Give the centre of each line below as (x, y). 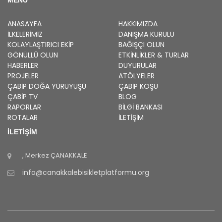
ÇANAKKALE (69, 155)
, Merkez (36, 155)
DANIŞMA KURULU (146, 34)
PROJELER (23, 76)
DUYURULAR (138, 65)
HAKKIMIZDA (138, 24)
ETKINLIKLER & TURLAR (154, 55)
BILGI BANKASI (140, 107)
